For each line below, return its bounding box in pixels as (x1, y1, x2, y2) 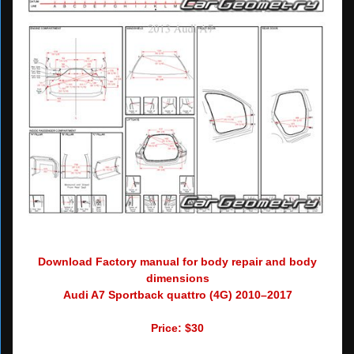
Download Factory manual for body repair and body (38, 255, 317, 269)
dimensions (145, 272, 209, 285)
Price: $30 (151, 322, 204, 335)
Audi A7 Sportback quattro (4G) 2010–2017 (62, 288, 292, 302)
